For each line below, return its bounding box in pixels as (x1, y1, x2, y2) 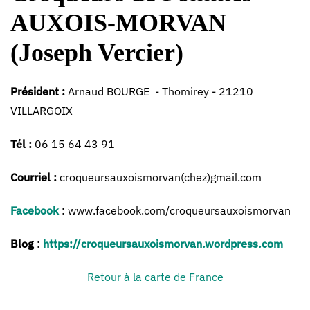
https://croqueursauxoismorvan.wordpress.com (43, 237, 283, 250)
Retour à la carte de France (86, 270, 224, 284)
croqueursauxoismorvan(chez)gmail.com (57, 170, 262, 184)
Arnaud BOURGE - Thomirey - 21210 (68, 84, 253, 98)
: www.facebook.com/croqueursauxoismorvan (59, 203, 291, 217)
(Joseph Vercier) (10, 39, 183, 66)
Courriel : (10, 170, 57, 184)
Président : (10, 84, 68, 98)
